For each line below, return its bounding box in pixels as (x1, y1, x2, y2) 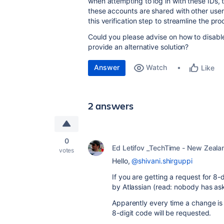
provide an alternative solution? (88, 42, 189, 51)
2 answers (88, 99, 134, 112)
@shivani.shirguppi (131, 156, 192, 165)
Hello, (112, 156, 132, 165)
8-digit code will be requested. (112, 208, 211, 217)
